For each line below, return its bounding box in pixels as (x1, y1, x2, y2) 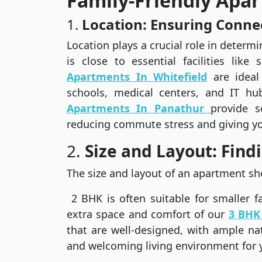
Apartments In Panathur (67, 101, 204, 116)
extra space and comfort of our (67, 207, 229, 222)
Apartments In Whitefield (67, 70, 207, 84)
